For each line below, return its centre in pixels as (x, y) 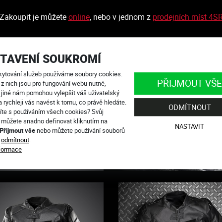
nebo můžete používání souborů (80, 130)
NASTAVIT (190, 127)
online (79, 17)
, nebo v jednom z (121, 17)
